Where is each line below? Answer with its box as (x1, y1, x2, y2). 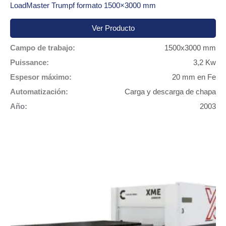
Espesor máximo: (10, 73, 72, 81)
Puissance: (10, 58, 49, 67)
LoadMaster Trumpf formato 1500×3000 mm (10, 1, 156, 10)
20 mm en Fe (172, 73, 216, 81)
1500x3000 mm (164, 43, 216, 52)
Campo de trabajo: (10, 43, 75, 52)
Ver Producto (91, 24, 135, 33)
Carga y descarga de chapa (125, 87, 216, 96)
